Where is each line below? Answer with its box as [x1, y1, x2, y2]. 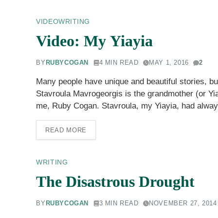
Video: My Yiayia [36, 32, 153, 50]
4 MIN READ [99, 59, 139, 67]
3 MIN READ [99, 200, 139, 207]
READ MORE [45, 126, 87, 134]
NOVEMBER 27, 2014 [149, 200, 217, 207]
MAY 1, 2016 [149, 59, 189, 67]
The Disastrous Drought [36, 172, 195, 190]
